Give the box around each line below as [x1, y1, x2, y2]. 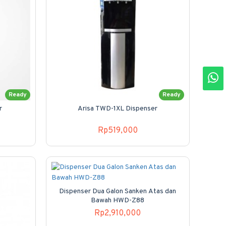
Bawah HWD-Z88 [91, 196, 145, 205]
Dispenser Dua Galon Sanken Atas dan [59, 187, 177, 196]
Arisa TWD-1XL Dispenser [78, 104, 158, 113]
